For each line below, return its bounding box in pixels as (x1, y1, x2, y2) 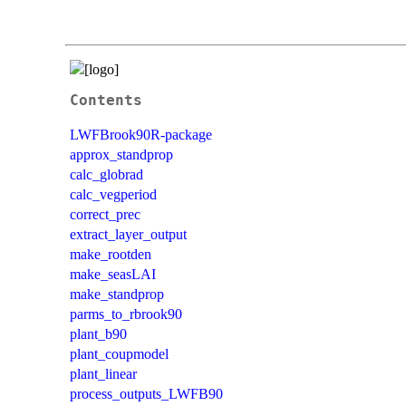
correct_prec (70, 206, 140, 222)
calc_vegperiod (70, 186, 157, 202)
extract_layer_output (70, 226, 187, 242)
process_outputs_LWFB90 (70, 385, 223, 401)
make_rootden (70, 246, 151, 262)
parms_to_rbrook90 (70, 305, 182, 322)
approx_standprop (70, 146, 173, 162)
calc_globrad (70, 166, 143, 182)
